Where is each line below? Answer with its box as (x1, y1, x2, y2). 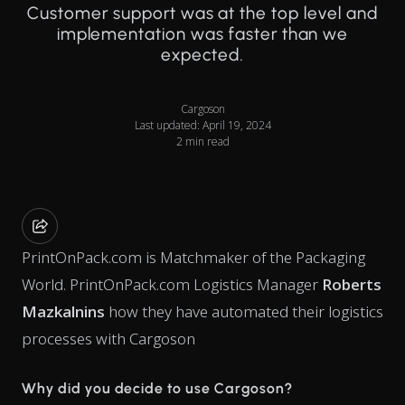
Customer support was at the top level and (27, 2, 378, 24)
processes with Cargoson (22, 327, 195, 349)
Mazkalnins (22, 300, 105, 322)
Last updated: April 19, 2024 (134, 117, 271, 133)
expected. (161, 43, 244, 65)
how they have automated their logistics (105, 300, 383, 322)
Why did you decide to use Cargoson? (22, 379, 293, 397)
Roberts (322, 273, 381, 295)
